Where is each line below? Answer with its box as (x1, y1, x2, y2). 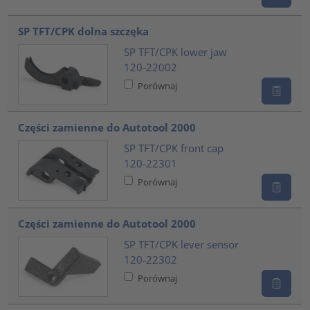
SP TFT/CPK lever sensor (123, 237, 239, 251)
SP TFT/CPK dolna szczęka (18, 24, 149, 39)
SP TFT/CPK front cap (123, 140, 224, 155)
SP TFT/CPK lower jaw (123, 44, 227, 59)
